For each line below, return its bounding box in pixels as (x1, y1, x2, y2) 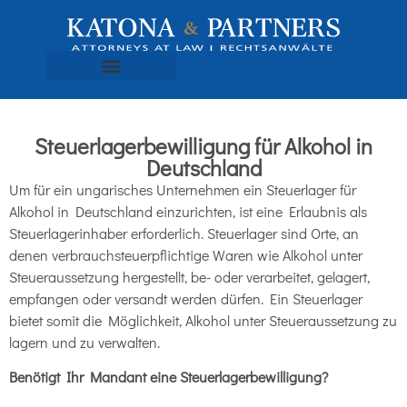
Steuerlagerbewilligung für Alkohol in (35, 132, 372, 161)
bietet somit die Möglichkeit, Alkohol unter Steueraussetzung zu (9, 311, 397, 331)
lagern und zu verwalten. (9, 333, 160, 352)
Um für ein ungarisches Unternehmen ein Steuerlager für (9, 180, 356, 200)
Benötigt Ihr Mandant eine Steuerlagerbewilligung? (9, 367, 328, 387)
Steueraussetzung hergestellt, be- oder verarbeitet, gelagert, (9, 267, 370, 287)
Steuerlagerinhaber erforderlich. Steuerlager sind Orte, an (9, 223, 359, 243)
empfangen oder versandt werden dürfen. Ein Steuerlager (9, 289, 362, 309)
